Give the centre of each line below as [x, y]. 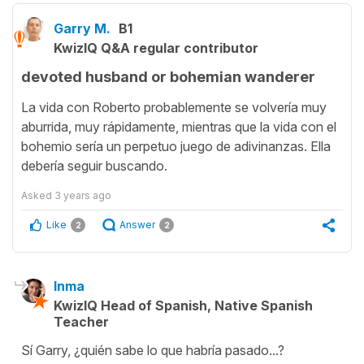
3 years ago [83, 195]
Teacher [81, 321]
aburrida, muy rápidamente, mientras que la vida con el [179, 126]
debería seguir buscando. [94, 165]
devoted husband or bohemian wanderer [168, 77]
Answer [137, 224]
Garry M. [82, 29]
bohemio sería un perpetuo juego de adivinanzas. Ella [176, 146]
